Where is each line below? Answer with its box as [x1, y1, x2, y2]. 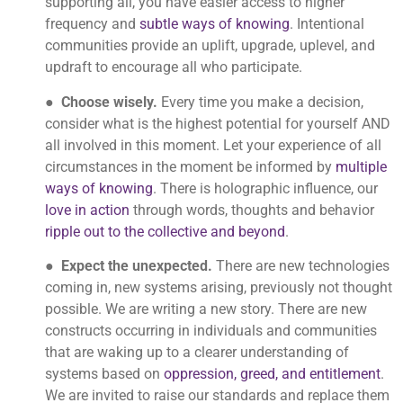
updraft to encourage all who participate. [45, 58, 302, 76]
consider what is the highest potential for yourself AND [45, 114, 390, 132]
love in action [45, 201, 130, 219]
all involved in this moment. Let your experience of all [45, 136, 381, 154]
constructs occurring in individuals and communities [45, 322, 377, 340]
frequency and [45, 15, 139, 33]
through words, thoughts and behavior [130, 201, 374, 219]
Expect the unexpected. [61, 257, 212, 275]
